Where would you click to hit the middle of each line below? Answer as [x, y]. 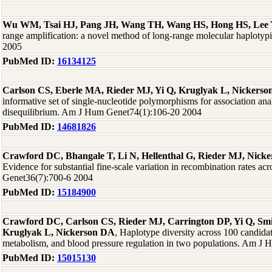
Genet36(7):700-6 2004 [48, 178]
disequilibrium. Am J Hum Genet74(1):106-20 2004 [102, 112]
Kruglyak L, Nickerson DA [59, 232]
